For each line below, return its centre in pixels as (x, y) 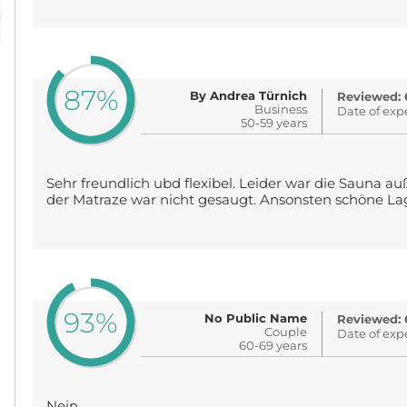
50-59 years (274, 123)
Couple (286, 332)
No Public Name (256, 318)
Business (281, 109)
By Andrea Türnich (249, 95)
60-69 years (273, 345)
